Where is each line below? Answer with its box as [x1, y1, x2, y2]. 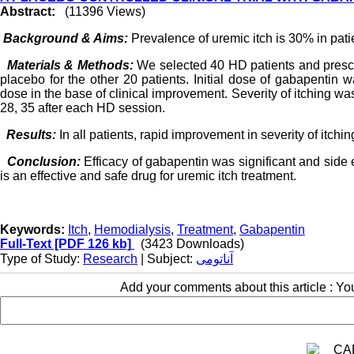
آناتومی [196, 252, 233, 265]
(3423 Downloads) [141, 237, 244, 250]
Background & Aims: [3, 32, 128, 45]
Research [83, 252, 137, 265]
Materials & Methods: [3, 58, 137, 72]
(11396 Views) [65, 5, 145, 18]
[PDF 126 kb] [51, 237, 131, 250]
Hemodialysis [94, 223, 171, 236]
